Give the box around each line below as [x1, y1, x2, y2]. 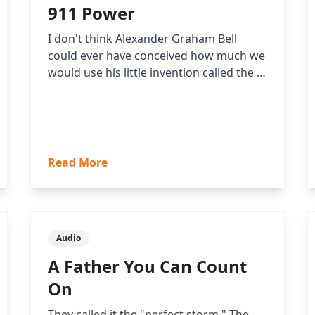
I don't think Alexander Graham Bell [47, 31, 237, 47]
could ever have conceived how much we [47, 48, 265, 64]
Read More [47, 155, 108, 171]
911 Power [47, 1, 135, 25]
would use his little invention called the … [47, 65, 266, 81]
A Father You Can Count [47, 255, 247, 278]
